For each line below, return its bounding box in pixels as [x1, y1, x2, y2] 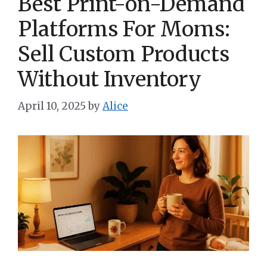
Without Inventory [18, 66, 201, 92]
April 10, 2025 [18, 99, 86, 113]
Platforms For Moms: [18, 16, 230, 42]
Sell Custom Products [18, 41, 229, 67]
